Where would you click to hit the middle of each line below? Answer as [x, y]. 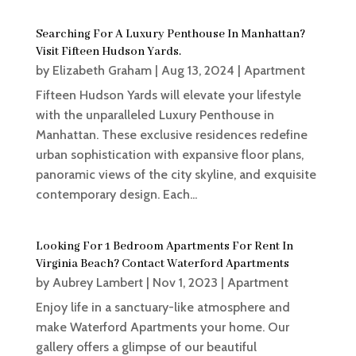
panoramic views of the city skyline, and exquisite [176, 175]
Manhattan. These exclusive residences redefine [171, 135]
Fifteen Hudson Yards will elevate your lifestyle [168, 95]
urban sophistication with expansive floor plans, [169, 155]
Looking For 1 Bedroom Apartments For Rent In [164, 247]
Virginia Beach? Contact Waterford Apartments [162, 264]
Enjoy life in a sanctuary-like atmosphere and [163, 308]
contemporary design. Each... [116, 195]
